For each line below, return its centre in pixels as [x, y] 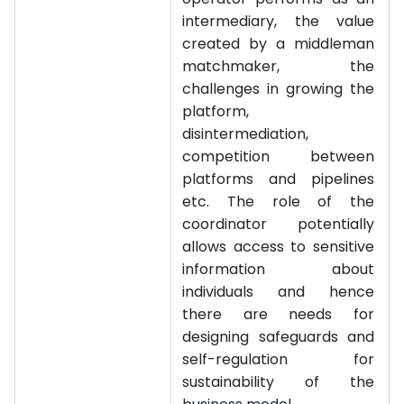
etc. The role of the [278, 202]
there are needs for [278, 314]
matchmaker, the [278, 66]
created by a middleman [278, 44]
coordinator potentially [278, 224]
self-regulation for [278, 359]
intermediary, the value [278, 21]
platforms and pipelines [278, 179]
